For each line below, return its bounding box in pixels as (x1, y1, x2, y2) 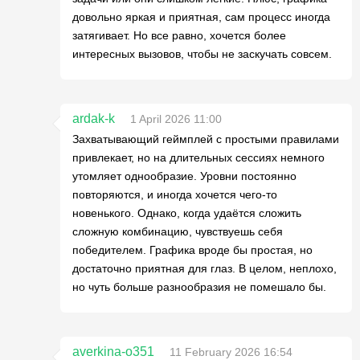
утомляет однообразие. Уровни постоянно (72, 170, 297, 182)
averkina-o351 (72, 345, 154, 358)
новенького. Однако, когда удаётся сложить (72, 207, 301, 219)
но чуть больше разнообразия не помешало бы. (72, 280, 326, 293)
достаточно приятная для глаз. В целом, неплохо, (72, 262, 337, 275)
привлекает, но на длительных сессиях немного (72, 151, 325, 164)
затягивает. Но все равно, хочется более (72, 29, 286, 42)
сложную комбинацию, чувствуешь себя (72, 225, 283, 238)
